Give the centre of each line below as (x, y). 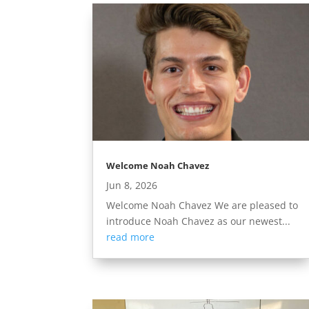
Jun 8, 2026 (132, 185)
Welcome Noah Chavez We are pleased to (202, 205)
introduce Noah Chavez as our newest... (199, 221)
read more (131, 237)
